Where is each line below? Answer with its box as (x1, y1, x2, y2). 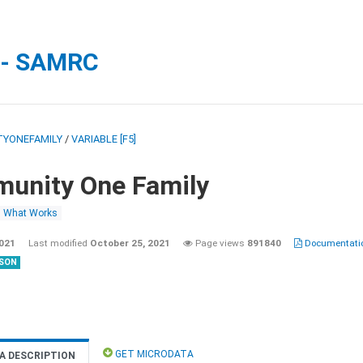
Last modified (28, 237, 90, 249)
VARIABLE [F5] (71, 133, 136, 145)
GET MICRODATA (113, 348, 194, 360)
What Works (2, 207, 58, 219)
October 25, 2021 (90, 237, 170, 249)
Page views (193, 237, 247, 249)
